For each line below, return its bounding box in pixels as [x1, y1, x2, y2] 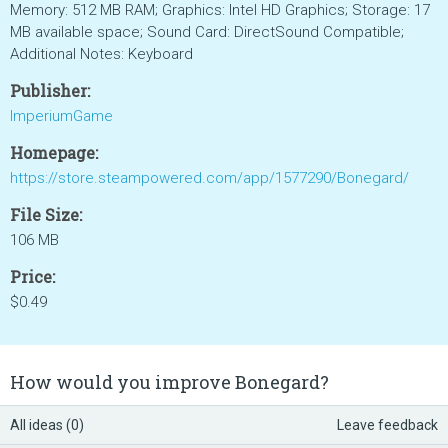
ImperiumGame [10, 107, 113, 125]
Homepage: [10, 142, 98, 163]
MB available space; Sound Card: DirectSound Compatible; [10, 23, 404, 41]
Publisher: [10, 80, 90, 101]
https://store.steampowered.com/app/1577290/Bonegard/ [10, 169, 409, 187]
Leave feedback [337, 417, 438, 433]
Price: [10, 266, 55, 287]
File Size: [10, 204, 82, 225]
